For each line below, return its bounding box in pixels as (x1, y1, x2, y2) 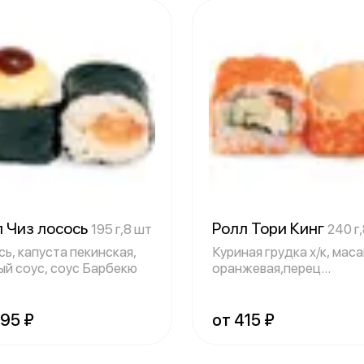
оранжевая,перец (212, 260, 321, 276)
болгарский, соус (212, 276, 319, 292)
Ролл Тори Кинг (212, 219, 327, 238)
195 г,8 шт (91, 221, 152, 237)
